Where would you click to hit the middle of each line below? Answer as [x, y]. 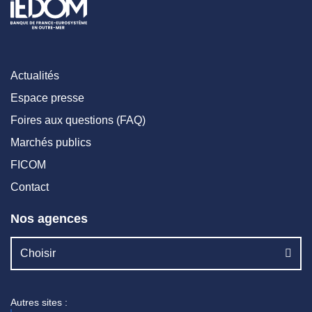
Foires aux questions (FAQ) [78, 120]
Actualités [35, 75]
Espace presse [47, 97]
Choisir [38, 253]
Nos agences [49, 218]
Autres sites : [39, 302]
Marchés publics [51, 142]
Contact [30, 187]
